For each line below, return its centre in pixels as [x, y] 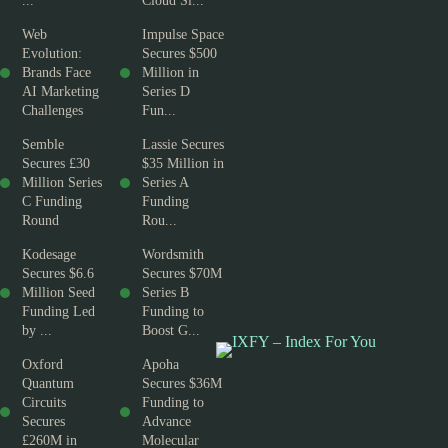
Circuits [44, 403]
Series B [165, 293]
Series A [165, 183]
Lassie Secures [183, 145]
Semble [43, 145]
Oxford [42, 365]
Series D [166, 92]
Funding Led [58, 312]
